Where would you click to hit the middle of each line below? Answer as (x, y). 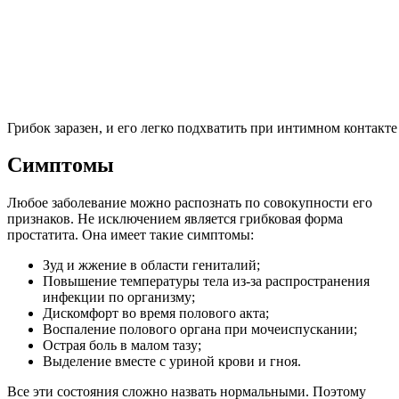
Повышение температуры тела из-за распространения (206, 281)
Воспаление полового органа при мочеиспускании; (200, 330)
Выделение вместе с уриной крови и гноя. (172, 362)
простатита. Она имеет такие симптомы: (130, 235)
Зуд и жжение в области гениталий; (151, 265)
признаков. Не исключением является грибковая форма (175, 219)
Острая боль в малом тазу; (122, 346)
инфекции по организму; (119, 297)
